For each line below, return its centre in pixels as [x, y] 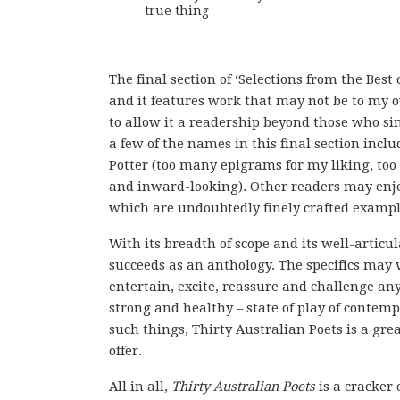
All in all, [140, 387]
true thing [177, 11]
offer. [125, 351]
